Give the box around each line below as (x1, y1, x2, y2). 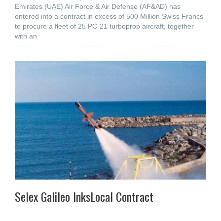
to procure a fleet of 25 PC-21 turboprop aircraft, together (15, 22, 194, 30)
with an (15, 32, 37, 40)
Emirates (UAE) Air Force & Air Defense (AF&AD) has (15, 2, 181, 10)
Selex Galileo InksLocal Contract (15, 187, 153, 205)
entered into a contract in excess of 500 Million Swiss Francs (15, 12, 203, 20)
